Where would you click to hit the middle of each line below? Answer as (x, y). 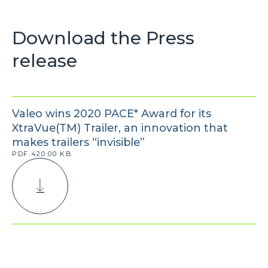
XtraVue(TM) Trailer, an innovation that (120, 128)
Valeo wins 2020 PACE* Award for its (112, 113)
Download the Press (103, 38)
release (45, 60)
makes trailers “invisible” (78, 142)
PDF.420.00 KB (42, 153)
